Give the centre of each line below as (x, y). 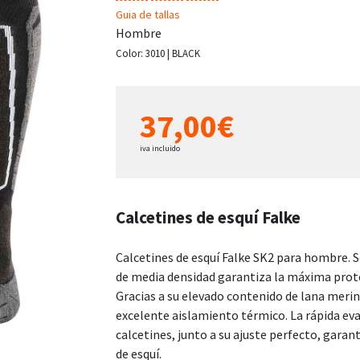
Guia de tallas (148, 14)
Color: (131, 53)
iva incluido (160, 148)
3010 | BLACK (173, 53)
